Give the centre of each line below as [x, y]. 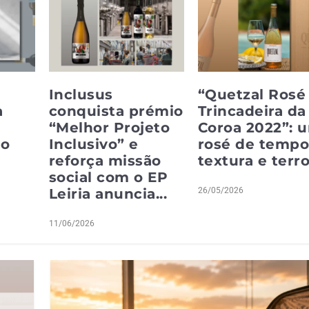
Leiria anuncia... [108, 193]
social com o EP [108, 177]
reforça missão [105, 160]
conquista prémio [116, 111]
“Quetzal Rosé [251, 94]
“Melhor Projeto [109, 127]
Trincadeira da [252, 111]
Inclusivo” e [93, 144]
